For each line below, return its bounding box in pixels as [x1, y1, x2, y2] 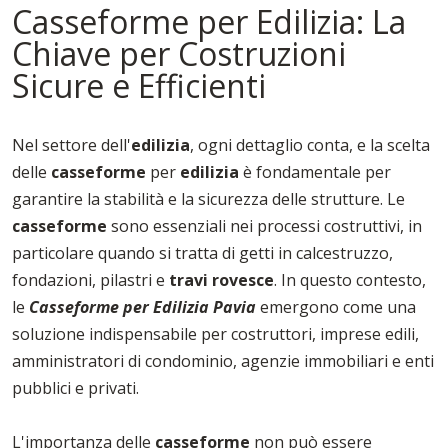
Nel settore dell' [12, 134, 131, 157]
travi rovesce [169, 269, 274, 292]
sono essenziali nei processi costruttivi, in [107, 215, 422, 238]
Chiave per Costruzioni [12, 32, 346, 76]
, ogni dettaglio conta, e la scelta [190, 134, 430, 157]
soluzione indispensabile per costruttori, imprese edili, [12, 323, 419, 346]
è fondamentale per [239, 161, 391, 184]
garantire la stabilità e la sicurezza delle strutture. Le [12, 188, 405, 211]
